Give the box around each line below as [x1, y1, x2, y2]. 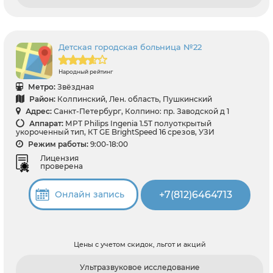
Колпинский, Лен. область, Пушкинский [57, 94, 212, 104]
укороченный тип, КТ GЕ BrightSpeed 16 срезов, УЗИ [16, 127, 214, 137]
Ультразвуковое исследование [79, 262, 200, 272]
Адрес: [24, 107, 52, 116]
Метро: [26, 82, 55, 92]
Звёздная [57, 82, 94, 92]
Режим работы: [26, 140, 88, 149]
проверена [40, 161, 83, 171]
